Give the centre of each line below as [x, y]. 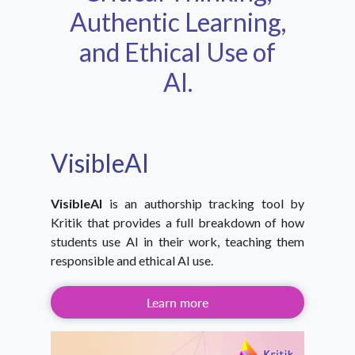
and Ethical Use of [177, 52]
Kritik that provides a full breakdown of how [177, 223]
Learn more [177, 303]
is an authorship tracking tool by [203, 204]
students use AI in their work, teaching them [177, 242]
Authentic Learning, [177, 22]
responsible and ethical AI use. [132, 261]
